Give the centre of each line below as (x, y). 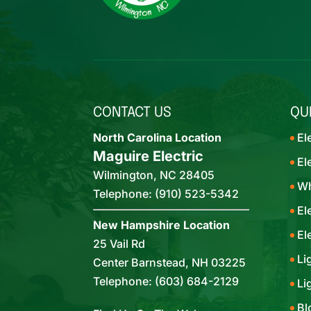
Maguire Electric (149, 156)
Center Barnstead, (141, 262)
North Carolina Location (158, 137)
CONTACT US (133, 113)
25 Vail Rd (119, 244)
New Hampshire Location (162, 225)
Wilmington (124, 175)
